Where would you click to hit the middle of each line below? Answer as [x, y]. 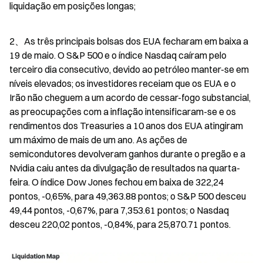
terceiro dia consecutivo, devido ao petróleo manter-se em [129, 69]
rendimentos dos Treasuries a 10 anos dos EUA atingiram [126, 125]
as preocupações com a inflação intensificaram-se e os [123, 111]
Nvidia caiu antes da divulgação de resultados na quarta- [125, 168]
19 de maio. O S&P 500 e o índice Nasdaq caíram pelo [118, 55]
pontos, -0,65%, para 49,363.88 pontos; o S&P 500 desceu [128, 196]
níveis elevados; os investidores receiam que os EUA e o [123, 83]
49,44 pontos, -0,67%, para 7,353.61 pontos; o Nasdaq [119, 210]
